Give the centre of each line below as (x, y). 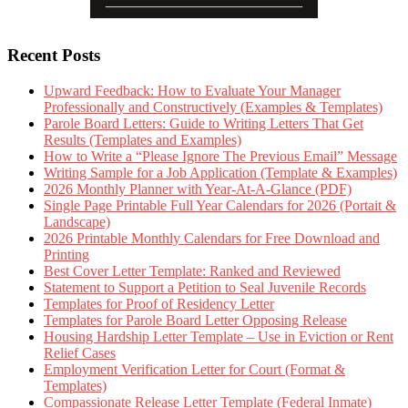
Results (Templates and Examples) (143, 140)
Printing (66, 255)
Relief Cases (80, 353)
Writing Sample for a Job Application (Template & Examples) (220, 173)
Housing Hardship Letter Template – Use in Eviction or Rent (219, 337)
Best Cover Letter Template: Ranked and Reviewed (192, 271)
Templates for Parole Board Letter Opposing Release (195, 321)
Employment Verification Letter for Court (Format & (194, 370)
